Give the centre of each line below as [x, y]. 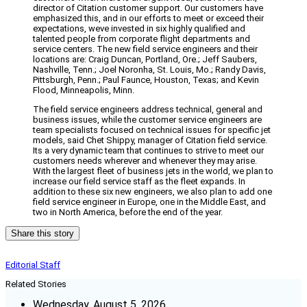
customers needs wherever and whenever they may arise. [145, 161]
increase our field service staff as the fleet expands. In [139, 182]
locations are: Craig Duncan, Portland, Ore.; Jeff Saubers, [145, 60]
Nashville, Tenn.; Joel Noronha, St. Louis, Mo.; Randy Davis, [149, 70]
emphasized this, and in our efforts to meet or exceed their [148, 19]
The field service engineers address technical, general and [148, 110]
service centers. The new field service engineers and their [145, 49]
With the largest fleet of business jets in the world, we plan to [153, 171]
